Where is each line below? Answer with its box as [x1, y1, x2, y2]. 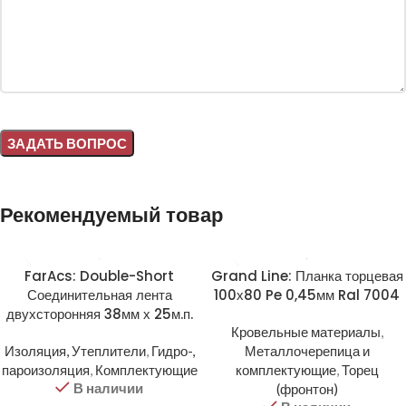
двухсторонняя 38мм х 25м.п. [5, 304, 193, 324]
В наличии [73, 380, 143, 397]
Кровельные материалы [230, 324, 381, 341]
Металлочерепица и [244, 343, 370, 360]
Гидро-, [150, 343, 195, 360]
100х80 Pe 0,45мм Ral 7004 [214, 285, 400, 305]
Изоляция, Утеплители [4, 343, 146, 360]
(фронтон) [275, 381, 338, 398]
